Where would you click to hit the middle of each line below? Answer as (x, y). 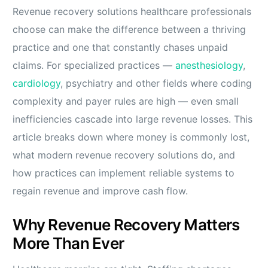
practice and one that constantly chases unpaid (121, 48)
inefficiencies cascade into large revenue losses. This (133, 119)
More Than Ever (68, 243)
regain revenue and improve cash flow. (100, 191)
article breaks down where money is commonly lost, (131, 137)
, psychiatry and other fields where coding (156, 83)
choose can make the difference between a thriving (130, 30)
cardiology (37, 83)
